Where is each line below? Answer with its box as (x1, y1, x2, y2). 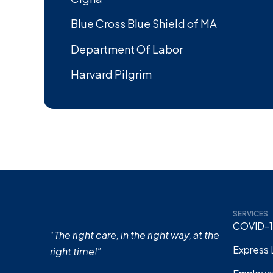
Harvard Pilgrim (71, 66, 152, 81)
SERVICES (233, 208, 268, 218)
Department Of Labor (71, 41, 183, 56)
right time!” (50, 244, 102, 258)
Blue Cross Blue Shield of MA (71, 16, 217, 31)
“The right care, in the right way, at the (50, 228, 219, 241)
